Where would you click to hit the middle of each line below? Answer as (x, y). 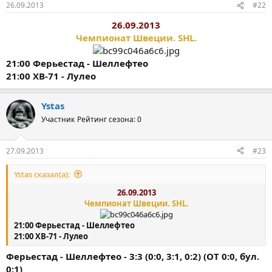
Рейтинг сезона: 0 (109, 119)
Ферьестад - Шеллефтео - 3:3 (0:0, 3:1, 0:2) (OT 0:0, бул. (133, 256)
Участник (58, 119)
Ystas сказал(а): (42, 174)
